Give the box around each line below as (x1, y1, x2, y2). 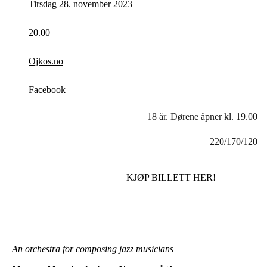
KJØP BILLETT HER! (126, 172, 216, 183)
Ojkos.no (29, 56, 63, 67)
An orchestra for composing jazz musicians (12, 244, 173, 254)
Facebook (29, 85, 66, 95)
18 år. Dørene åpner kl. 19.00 (147, 111, 257, 122)
